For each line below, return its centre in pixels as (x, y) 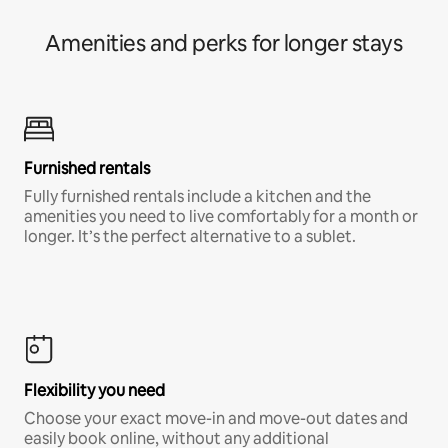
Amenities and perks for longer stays (224, 43)
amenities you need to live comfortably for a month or (221, 216)
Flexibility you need (94, 390)
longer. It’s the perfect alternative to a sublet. (190, 236)
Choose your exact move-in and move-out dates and (216, 418)
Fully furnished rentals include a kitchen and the (197, 196)
